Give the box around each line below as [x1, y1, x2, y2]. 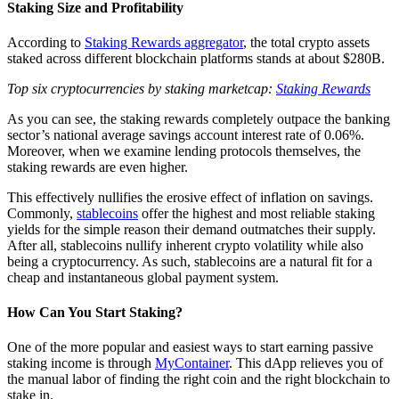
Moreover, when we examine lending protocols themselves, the [7, 142, 361, 159]
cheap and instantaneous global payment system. [7, 269, 279, 285]
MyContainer [155, 355, 229, 371]
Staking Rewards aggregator [85, 34, 243, 50]
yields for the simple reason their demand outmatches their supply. [7, 221, 376, 237]
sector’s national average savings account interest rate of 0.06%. [7, 126, 364, 142]
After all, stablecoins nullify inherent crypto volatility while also [7, 237, 363, 253]
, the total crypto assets [243, 34, 370, 50]
